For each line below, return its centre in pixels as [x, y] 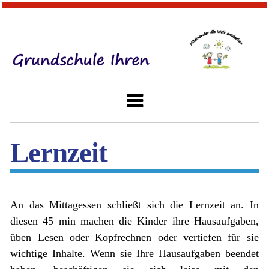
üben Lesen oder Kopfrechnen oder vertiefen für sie [134, 237]
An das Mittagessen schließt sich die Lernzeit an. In [134, 204]
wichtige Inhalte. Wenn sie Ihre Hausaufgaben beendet [134, 253]
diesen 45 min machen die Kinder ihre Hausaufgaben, [134, 221]
